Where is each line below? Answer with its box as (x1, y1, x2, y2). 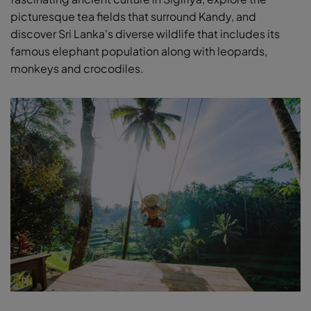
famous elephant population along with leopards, (10, 44, 267, 59)
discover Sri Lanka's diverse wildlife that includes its (10, 26, 280, 42)
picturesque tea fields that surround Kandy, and (10, 9, 256, 24)
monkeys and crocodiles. (10, 61, 144, 76)
